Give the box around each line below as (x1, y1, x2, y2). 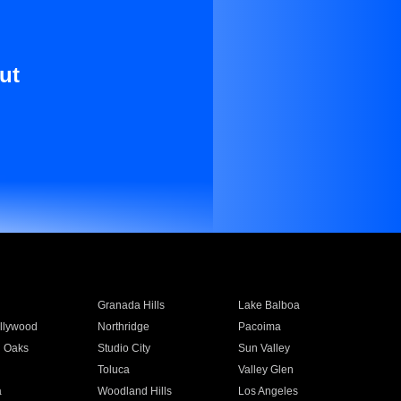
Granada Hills (97, 299, 165, 311)
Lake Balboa (238, 299, 301, 311)
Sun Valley (238, 342, 291, 354)
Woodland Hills (97, 385, 172, 397)
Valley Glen (238, 363, 294, 376)
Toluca (97, 363, 130, 376)
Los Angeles (238, 385, 299, 397)
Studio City (97, 342, 150, 354)
